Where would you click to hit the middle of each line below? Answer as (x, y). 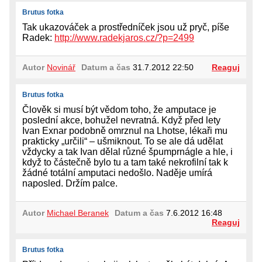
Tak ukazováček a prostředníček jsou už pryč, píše (126, 27)
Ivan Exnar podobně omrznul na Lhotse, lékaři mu (125, 131)
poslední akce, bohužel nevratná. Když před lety (121, 120)
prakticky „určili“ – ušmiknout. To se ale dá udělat (123, 142)
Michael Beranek (78, 213)
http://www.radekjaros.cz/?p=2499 (124, 38)
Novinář (61, 68)
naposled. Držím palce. (70, 184)
